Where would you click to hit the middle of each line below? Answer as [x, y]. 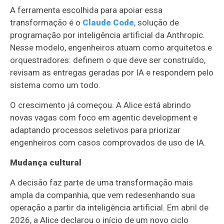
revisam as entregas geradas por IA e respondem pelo [112, 72]
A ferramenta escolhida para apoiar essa [86, 10]
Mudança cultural [46, 162]
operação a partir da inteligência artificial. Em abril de [109, 207]
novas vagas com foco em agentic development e [104, 117]
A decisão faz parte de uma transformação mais [102, 182]
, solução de [157, 22]
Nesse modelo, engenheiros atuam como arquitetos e [111, 47]
